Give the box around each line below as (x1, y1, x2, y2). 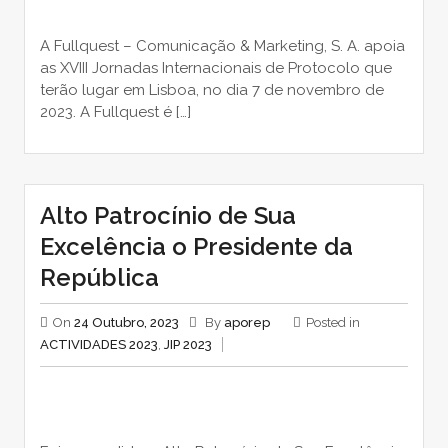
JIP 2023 (163, 336, 212, 352)
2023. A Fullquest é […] (39, 102, 191, 121)
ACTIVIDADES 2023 (39, 336, 158, 352)
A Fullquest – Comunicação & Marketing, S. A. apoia (39, 36, 405, 55)
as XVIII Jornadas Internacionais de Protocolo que (39, 58, 392, 77)
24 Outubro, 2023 (73, 314, 179, 330)
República (39, 262, 159, 292)
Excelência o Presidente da (39, 231, 353, 261)
